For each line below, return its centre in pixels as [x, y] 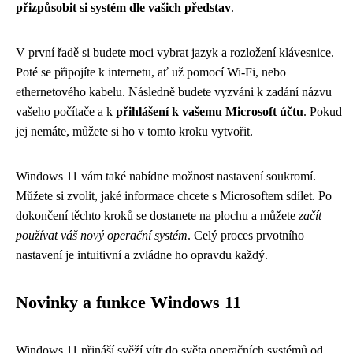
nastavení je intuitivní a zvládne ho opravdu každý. [142, 255]
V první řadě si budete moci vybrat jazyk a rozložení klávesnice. [175, 52]
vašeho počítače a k [66, 111]
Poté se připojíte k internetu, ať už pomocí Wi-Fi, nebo [151, 72]
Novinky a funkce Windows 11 [128, 303]
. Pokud [323, 111]
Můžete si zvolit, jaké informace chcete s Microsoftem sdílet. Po [174, 196]
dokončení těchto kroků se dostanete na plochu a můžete [157, 216]
